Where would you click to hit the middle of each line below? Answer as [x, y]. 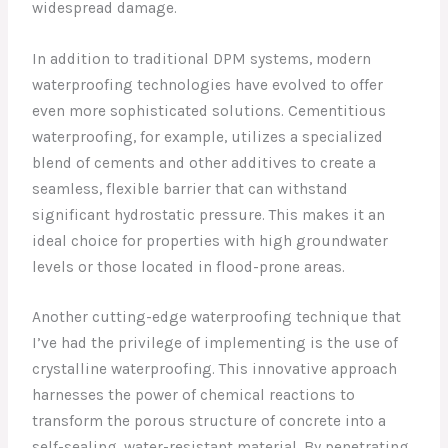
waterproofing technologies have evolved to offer [208, 84]
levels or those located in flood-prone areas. [189, 266]
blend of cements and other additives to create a [204, 162]
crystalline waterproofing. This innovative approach [215, 369]
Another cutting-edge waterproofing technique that [217, 317]
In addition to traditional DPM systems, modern [202, 58]
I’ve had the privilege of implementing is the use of [215, 343]
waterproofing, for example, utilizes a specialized [208, 136]
